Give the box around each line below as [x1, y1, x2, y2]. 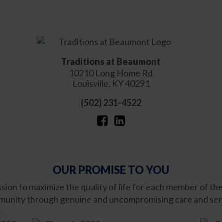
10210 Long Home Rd [69, 67, 153, 78]
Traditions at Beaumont [61, 55, 161, 67]
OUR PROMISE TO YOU [53, 163, 169, 177]
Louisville [72, 77, 109, 89]
